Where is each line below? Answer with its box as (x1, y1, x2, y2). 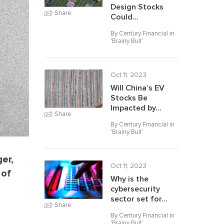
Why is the (110, 174, 148, 183)
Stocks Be (110, 93, 147, 102)
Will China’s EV (110, 83, 164, 92)
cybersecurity (110, 184, 160, 193)
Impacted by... (110, 103, 161, 112)
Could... (110, 12, 138, 21)
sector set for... (110, 194, 167, 203)
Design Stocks (110, 2, 163, 11)
